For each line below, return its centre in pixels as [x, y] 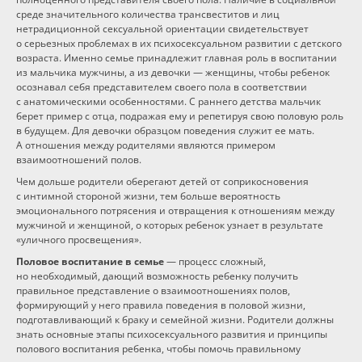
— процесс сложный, [215, 261]
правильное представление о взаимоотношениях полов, [153, 290]
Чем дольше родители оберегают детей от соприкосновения [162, 181]
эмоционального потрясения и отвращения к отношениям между [175, 210]
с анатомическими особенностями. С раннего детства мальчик [168, 101]
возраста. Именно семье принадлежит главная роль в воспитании [177, 58]
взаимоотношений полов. [79, 160]
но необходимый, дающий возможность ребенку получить [157, 276]
